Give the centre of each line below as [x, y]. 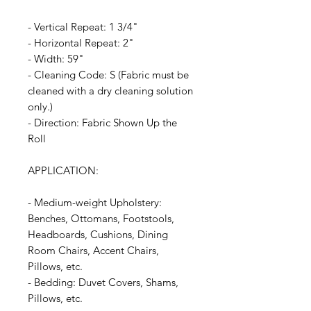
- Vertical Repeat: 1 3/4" [83, 27]
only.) [40, 107]
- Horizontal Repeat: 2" [81, 43]
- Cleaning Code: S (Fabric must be [108, 75]
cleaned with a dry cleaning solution [110, 91]
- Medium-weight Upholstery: [95, 203]
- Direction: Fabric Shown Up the [102, 123]
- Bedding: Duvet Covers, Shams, [103, 283]
